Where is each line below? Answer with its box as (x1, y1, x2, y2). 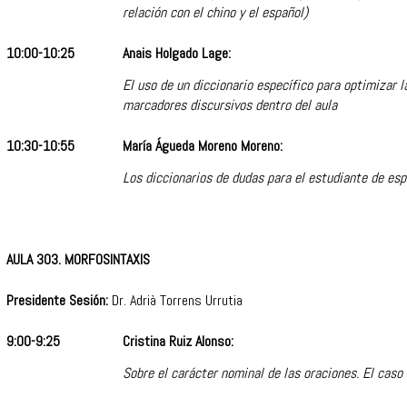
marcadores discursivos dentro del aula (123, 94, 337, 114)
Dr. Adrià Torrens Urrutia (108, 291, 243, 311)
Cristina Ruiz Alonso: (123, 332, 233, 352)
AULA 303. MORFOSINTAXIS (6, 250, 150, 270)
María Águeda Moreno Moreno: (123, 136, 283, 156)
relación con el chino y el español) (123, 2, 308, 22)
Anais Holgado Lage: (123, 44, 231, 64)
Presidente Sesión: (6, 291, 108, 311)
